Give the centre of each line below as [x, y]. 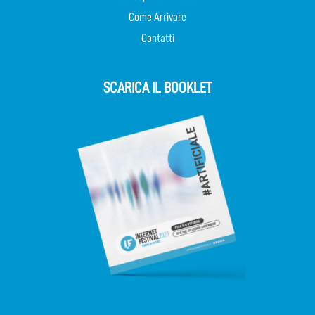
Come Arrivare [157, 18]
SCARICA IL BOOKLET [157, 88]
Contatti [157, 39]
